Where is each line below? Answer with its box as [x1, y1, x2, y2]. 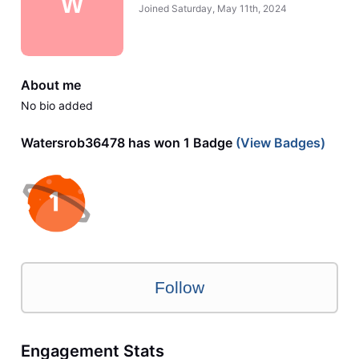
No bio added [20, 99, 93, 113]
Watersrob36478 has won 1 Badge [20, 134, 232, 151]
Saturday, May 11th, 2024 [171, 2, 287, 14]
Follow [155, 278, 204, 297]
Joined [138, 2, 171, 14]
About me [20, 76, 81, 93]
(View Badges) [232, 134, 325, 151]
